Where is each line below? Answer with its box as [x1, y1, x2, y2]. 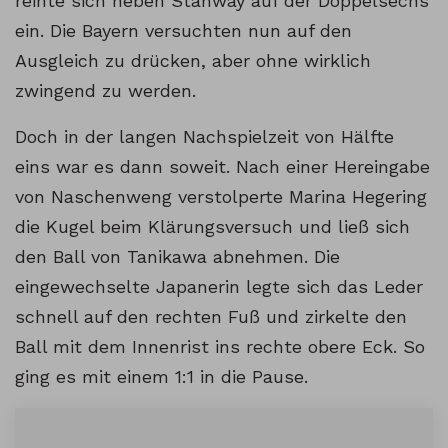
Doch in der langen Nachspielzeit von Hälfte [15, 126, 394, 148]
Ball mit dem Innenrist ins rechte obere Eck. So [15, 336, 425, 358]
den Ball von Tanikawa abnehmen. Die [15, 246, 340, 268]
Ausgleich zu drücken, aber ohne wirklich [15, 50, 371, 72]
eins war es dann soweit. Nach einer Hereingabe [15, 156, 430, 178]
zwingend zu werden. [15, 80, 196, 102]
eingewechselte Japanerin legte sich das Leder [15, 276, 423, 298]
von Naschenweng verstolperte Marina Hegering [15, 186, 427, 208]
